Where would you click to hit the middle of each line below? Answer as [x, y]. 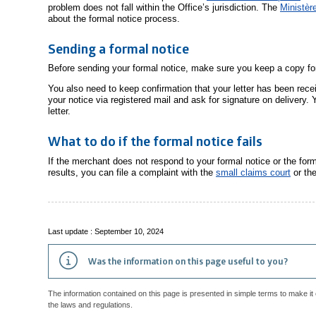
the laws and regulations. [90, 304]
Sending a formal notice [119, 48]
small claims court [253, 172]
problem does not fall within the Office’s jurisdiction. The [164, 8]
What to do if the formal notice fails [155, 141]
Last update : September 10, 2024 [106, 231]
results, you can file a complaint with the [132, 172]
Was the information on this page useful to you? [188, 261]
